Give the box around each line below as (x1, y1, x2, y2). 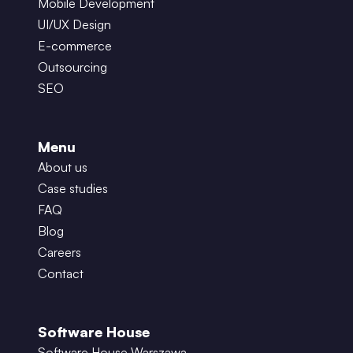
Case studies (38, 180, 108, 196)
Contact (38, 266, 84, 281)
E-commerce (38, 38, 112, 54)
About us (38, 159, 87, 175)
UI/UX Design (38, 17, 111, 32)
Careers (38, 244, 81, 260)
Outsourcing (38, 59, 107, 75)
